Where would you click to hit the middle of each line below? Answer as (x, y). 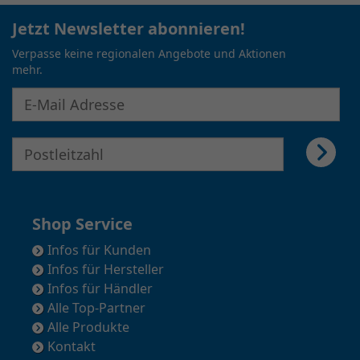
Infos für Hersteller (104, 270)
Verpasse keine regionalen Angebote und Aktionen (149, 54)
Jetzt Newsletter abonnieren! (129, 29)
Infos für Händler (98, 289)
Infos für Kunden (98, 250)
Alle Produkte (87, 327)
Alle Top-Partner (95, 308)
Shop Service (82, 224)
